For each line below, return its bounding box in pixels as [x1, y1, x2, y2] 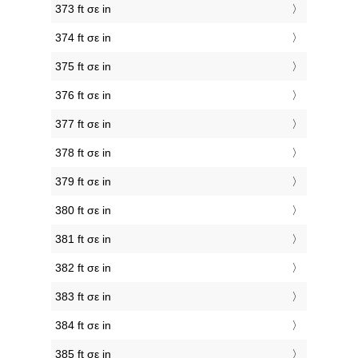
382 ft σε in [55, 261, 111, 275]
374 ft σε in [55, 31, 111, 45]
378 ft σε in [55, 146, 111, 160]
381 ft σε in [55, 233, 111, 246]
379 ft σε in [55, 175, 111, 189]
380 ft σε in [55, 204, 111, 217]
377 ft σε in [55, 117, 111, 131]
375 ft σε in [55, 60, 111, 74]
